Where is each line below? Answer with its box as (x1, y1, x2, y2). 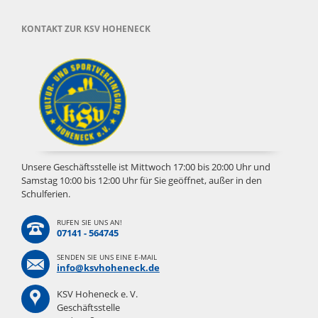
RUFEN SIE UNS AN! (56, 216, 122, 227)
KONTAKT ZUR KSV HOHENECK (21, 23, 150, 35)
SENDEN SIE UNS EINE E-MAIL (56, 251, 157, 262)
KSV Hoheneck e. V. (56, 287, 138, 300)
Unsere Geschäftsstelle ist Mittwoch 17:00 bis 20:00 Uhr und (21, 160, 270, 173)
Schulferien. (21, 187, 70, 200)
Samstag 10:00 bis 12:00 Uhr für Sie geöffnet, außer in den (21, 173, 262, 187)
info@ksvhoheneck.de (56, 261, 160, 274)
